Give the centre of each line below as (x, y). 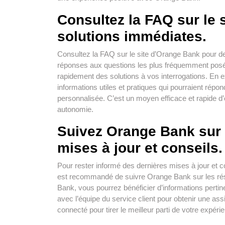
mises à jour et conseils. (140, 148)
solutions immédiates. (132, 36)
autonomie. (75, 109)
